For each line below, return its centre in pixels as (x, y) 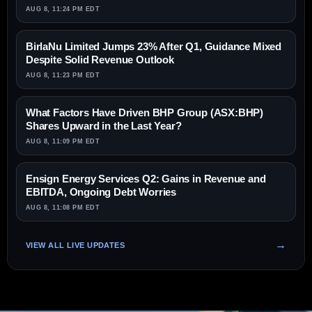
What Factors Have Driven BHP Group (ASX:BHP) (145, 113)
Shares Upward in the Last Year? (104, 126)
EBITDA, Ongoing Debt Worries (101, 192)
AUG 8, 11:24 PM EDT (63, 9)
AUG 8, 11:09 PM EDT (63, 142)
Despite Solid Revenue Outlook (100, 60)
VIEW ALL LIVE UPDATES (76, 245)
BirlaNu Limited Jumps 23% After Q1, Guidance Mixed (154, 47)
